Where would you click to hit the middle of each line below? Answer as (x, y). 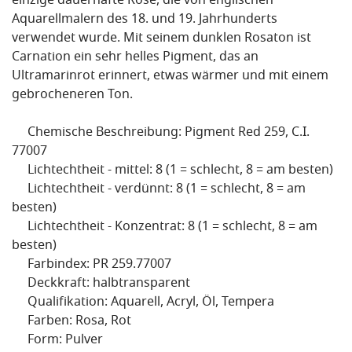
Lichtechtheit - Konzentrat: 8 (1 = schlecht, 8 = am (165, 227)
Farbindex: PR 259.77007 (92, 265)
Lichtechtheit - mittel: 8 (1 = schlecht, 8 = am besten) (172, 171)
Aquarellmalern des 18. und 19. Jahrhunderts (145, 20)
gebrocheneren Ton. (72, 95)
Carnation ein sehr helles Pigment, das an (135, 58)
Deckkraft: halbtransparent (101, 284)
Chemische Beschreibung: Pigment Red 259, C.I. (161, 133)
